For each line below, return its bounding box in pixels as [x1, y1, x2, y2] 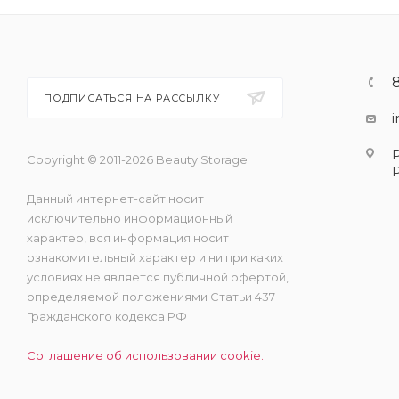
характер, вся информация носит [27, 231, 229, 245]
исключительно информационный [27, 211, 232, 225]
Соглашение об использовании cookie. [27, 348, 264, 362]
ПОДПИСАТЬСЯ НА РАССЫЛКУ [44, 92, 224, 104]
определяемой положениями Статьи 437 [27, 289, 275, 304]
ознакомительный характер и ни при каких [27, 250, 283, 265]
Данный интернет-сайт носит [27, 191, 204, 206]
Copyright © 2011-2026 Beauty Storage [27, 152, 248, 167]
